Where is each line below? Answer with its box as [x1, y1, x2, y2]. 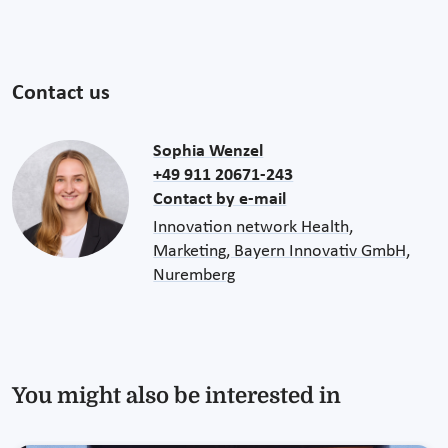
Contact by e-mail [153, 190, 287, 210]
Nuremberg [153, 266, 236, 286]
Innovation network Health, [153, 218, 354, 238]
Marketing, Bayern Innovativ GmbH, [153, 242, 411, 262]
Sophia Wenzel [153, 142, 264, 162]
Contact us [12, 83, 110, 105]
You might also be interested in [12, 383, 341, 409]
